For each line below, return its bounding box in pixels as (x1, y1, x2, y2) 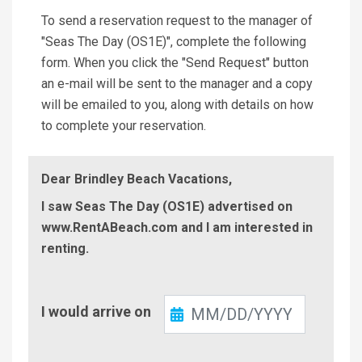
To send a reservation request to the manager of (41, 12, 313, 28)
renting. (41, 240, 89, 256)
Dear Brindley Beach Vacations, (41, 170, 232, 187)
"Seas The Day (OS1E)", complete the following (41, 33, 306, 49)
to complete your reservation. (41, 117, 206, 133)
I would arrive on (41, 302, 151, 320)
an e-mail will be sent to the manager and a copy (41, 75, 313, 91)
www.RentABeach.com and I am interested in (41, 219, 313, 235)
